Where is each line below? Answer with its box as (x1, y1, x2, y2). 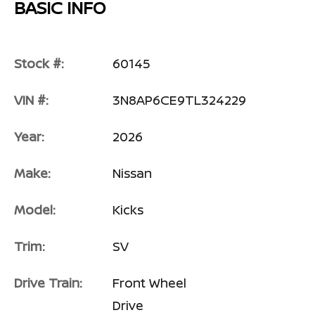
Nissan (112, 165, 152, 182)
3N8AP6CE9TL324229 (112, 91, 246, 109)
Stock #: (14, 55, 64, 72)
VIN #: (14, 91, 49, 109)
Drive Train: (14, 274, 82, 292)
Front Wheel (112, 274, 186, 292)
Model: (14, 201, 56, 219)
